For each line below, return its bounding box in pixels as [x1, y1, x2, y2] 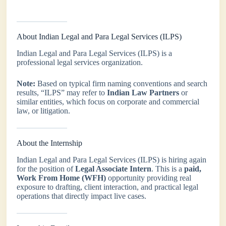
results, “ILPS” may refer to [17, 88, 107, 97]
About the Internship [17, 138, 83, 147]
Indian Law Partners [107, 88, 180, 97]
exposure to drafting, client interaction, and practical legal [17, 182, 199, 191]
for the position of [17, 164, 76, 173]
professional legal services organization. [17, 58, 143, 67]
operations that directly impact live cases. [17, 191, 147, 200]
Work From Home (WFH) [17, 173, 106, 182]
